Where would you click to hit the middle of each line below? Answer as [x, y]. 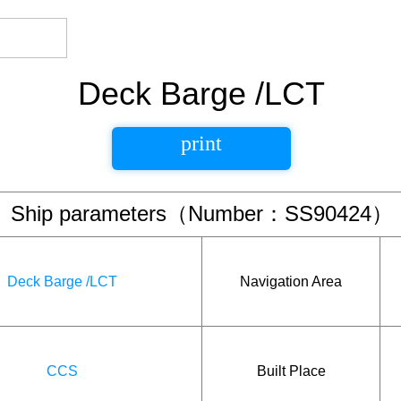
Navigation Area [291, 281]
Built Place [291, 371]
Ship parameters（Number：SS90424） [202, 213]
